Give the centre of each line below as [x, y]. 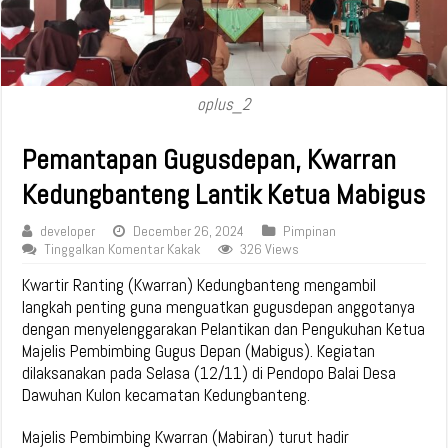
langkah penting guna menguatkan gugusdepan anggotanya [219, 306]
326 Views [270, 248]
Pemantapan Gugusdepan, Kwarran [209, 159]
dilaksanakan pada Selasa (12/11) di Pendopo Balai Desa [209, 372]
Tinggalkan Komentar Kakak [122, 248]
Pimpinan [310, 230]
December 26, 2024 [189, 230]
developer [68, 230]
